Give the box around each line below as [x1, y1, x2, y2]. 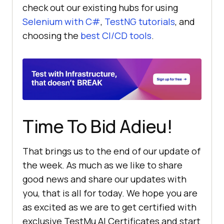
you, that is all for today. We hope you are [22, 186, 197, 199]
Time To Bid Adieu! [22, 113, 172, 138]
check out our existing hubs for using [22, 1, 178, 14]
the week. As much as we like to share [22, 158, 182, 171]
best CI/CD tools [80, 29, 151, 42]
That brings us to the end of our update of [22, 144, 200, 157]
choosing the [22, 29, 80, 42]
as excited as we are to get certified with [22, 200, 196, 213]
